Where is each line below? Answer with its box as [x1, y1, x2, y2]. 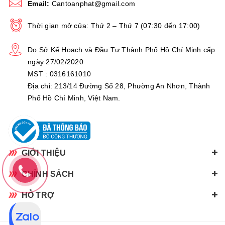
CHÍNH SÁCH [22, 169, 74, 178]
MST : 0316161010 [28, 69, 91, 78]
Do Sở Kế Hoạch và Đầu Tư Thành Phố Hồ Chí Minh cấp [28, 45, 215, 54]
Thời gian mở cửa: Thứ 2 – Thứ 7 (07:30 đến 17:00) [28, 21, 200, 30]
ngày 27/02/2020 [28, 57, 83, 66]
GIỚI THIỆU [22, 148, 66, 157]
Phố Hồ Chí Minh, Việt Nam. [28, 93, 121, 102]
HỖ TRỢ [22, 190, 54, 199]
